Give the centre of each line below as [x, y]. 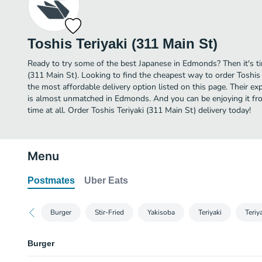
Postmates [51, 180]
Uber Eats [106, 180]
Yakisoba [161, 212]
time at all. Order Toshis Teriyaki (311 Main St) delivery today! [139, 110]
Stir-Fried [109, 212]
